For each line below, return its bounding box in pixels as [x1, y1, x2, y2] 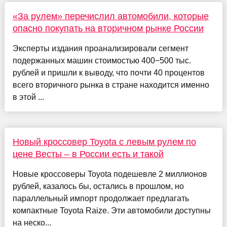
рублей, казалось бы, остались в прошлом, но [12, 181, 184, 191]
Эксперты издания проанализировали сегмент [12, 44, 188, 53]
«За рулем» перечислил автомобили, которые [12, 11, 209, 21]
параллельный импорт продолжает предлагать [12, 194, 189, 203]
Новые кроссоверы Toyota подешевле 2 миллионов [12, 169, 207, 178]
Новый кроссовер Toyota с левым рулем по [12, 136, 196, 147]
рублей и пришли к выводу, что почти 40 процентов [12, 68, 205, 77]
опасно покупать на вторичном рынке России [12, 23, 204, 33]
